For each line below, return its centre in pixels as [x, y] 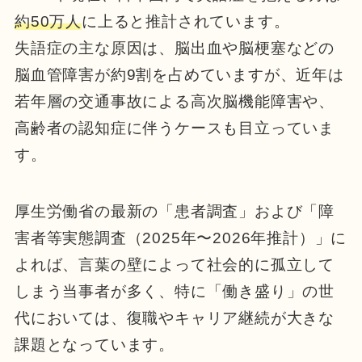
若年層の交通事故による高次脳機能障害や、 [175, 101]
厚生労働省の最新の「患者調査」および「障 [175, 212]
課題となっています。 [94, 345]
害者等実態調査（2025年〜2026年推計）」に [181, 238]
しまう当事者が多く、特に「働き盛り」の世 [175, 292]
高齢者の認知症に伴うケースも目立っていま [175, 128]
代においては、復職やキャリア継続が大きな [175, 318]
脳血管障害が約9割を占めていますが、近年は [179, 74]
